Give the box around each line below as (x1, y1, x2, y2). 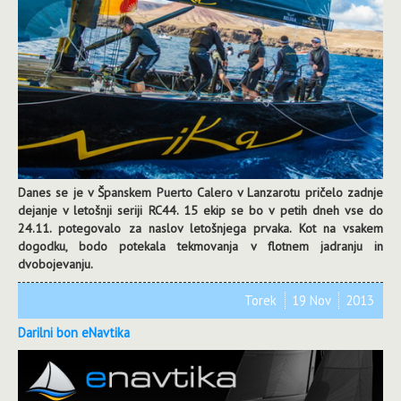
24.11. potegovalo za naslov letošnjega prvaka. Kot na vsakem (18, 220, 383, 237)
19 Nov (292, 292, 334, 310)
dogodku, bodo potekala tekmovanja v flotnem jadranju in (18, 238, 383, 255)
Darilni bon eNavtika (18, 324, 130, 342)
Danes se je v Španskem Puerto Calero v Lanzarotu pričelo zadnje (18, 184, 383, 201)
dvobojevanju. (18, 256, 93, 273)
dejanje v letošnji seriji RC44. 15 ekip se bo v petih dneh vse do (18, 202, 383, 219)
